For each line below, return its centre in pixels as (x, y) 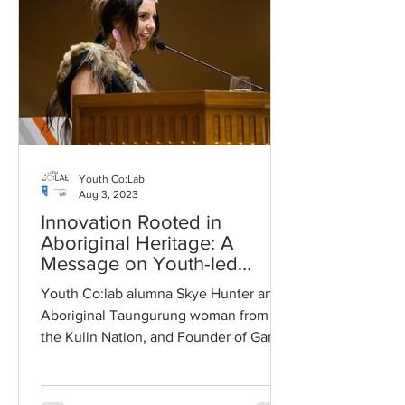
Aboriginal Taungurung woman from (155, 315)
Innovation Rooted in (131, 222)
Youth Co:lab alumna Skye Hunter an (157, 293)
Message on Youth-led (139, 264)
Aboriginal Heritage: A (137, 243)
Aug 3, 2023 (108, 194)
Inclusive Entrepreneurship (155, 284)
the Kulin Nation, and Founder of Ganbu (166, 337)
